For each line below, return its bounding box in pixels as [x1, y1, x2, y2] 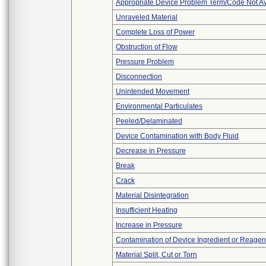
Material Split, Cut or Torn [116, 251, 197, 259]
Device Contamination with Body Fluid [116, 132, 239, 140]
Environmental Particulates [116, 102, 202, 110]
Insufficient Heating [116, 206, 178, 214]
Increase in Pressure [116, 221, 182, 229]
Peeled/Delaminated [116, 117, 182, 125]
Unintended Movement [116, 87, 189, 96]
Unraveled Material [116, 13, 178, 21]
